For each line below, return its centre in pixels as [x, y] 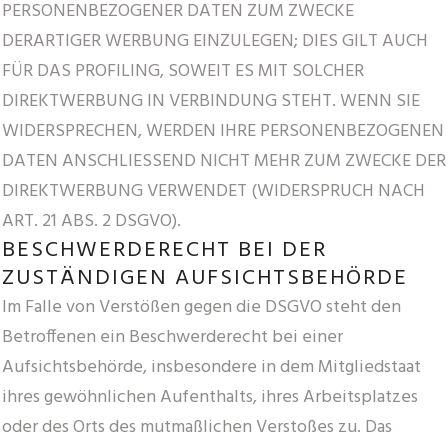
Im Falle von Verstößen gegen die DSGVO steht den [201, 307]
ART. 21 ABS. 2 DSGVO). [91, 221]
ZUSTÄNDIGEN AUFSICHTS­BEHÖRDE [205, 278]
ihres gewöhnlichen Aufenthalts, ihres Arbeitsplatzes [210, 397]
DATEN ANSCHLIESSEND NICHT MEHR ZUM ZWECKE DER [224, 161]
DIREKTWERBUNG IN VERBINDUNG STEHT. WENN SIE [211, 101]
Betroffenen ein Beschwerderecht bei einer [172, 337]
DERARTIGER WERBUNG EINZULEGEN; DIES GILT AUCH [215, 41]
